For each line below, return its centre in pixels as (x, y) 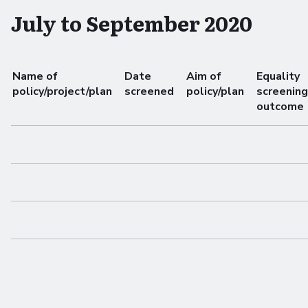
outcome (280, 107)
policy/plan (215, 91)
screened (149, 91)
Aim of (204, 76)
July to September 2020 (132, 23)
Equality (278, 76)
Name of (35, 76)
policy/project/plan (62, 91)
